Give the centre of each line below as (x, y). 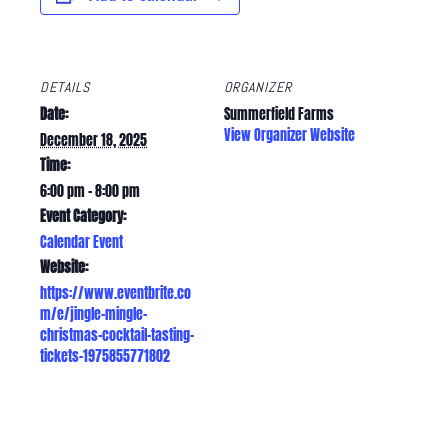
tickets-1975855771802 (105, 357)
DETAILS (65, 87)
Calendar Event (81, 243)
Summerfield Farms (279, 115)
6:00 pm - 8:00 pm (90, 192)
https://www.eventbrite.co (115, 294)
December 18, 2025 (93, 141)
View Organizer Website (289, 136)
